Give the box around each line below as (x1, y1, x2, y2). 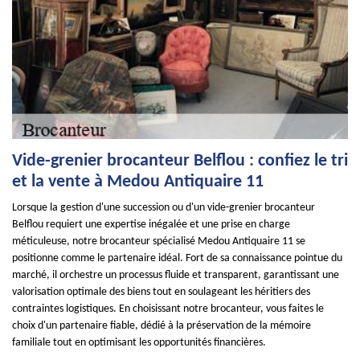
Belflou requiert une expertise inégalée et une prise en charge (12, 219, 290, 231)
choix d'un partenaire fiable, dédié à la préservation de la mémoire (12, 320, 311, 332)
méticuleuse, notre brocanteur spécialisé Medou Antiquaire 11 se (12, 235, 305, 247)
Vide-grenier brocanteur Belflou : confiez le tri (12, 152, 348, 170)
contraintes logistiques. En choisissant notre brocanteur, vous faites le (12, 303, 324, 315)
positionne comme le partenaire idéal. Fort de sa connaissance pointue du (12, 252, 342, 264)
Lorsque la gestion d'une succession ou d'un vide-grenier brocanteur (12, 202, 315, 214)
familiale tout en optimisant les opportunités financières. (12, 337, 266, 349)
